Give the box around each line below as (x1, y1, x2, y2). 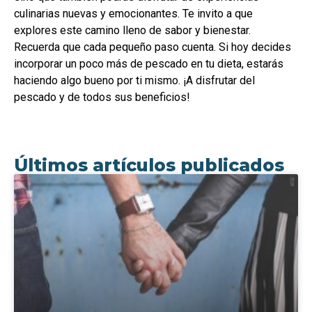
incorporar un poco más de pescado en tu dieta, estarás (14, 57, 283, 71)
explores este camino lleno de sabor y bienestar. (14, 24, 251, 38)
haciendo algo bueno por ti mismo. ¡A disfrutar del (14, 74, 255, 88)
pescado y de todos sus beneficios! (14, 91, 190, 104)
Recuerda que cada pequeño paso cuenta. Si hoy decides (14, 40, 291, 54)
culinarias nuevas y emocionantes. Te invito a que (14, 7, 253, 21)
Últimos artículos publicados (14, 154, 284, 175)
